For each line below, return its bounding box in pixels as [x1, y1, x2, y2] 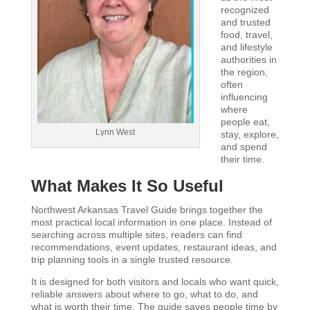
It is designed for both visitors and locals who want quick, [30, 276, 279, 287]
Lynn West [95, 127, 136, 137]
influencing [220, 91, 268, 102]
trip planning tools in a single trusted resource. [30, 254, 233, 265]
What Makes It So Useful [30, 176, 224, 195]
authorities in [220, 54, 277, 65]
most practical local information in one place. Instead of [30, 217, 272, 228]
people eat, [220, 116, 270, 127]
